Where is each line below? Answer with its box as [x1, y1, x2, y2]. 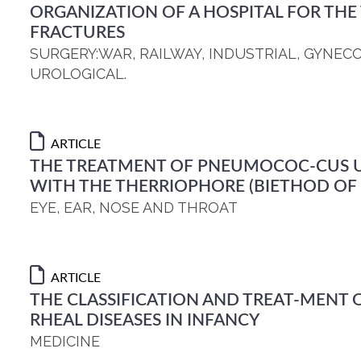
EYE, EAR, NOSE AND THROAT [30, 199, 238, 216]
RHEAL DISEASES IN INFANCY [30, 312, 259, 329]
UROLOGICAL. [30, 65, 127, 82]
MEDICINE [30, 333, 100, 350]
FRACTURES [30, 24, 125, 41]
